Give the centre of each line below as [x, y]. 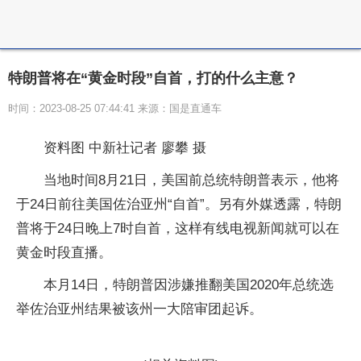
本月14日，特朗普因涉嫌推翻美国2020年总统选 [189, 285]
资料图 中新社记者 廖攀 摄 [125, 148]
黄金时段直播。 [64, 253]
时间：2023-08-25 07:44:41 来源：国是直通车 [115, 108]
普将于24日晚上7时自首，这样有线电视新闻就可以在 [178, 228]
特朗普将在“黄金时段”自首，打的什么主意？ [153, 78]
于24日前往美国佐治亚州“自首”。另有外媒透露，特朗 [179, 204]
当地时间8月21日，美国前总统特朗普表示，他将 [191, 180]
